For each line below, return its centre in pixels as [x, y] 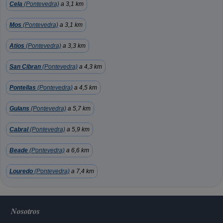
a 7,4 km [82, 171]
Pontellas [23, 88]
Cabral [19, 129]
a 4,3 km [90, 67]
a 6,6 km [77, 150]
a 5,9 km [77, 129]
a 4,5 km [85, 88]
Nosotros [26, 211]
